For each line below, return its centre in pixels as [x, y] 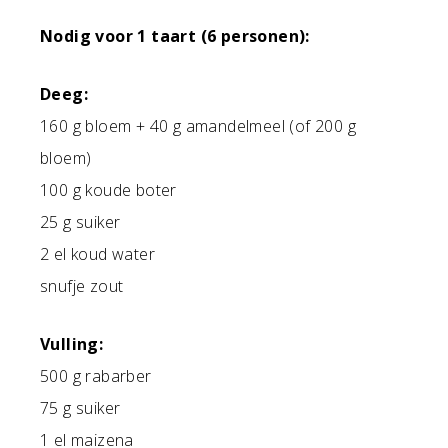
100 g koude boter [108, 190]
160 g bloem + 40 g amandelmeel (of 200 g [198, 126]
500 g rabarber [96, 376]
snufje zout [82, 286]
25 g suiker [80, 222]
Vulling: [72, 344]
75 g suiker [80, 408]
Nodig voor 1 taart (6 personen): [175, 36]
